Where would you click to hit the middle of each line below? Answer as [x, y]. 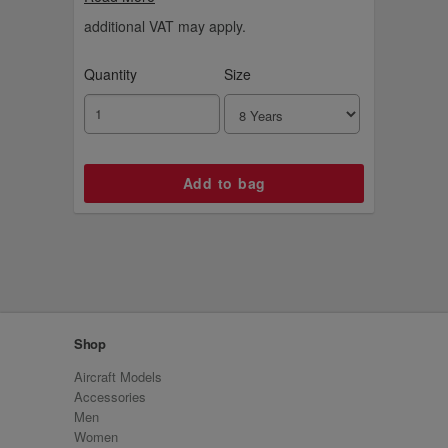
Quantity [110, 73]
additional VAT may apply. [165, 25]
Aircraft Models [118, 376]
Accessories [110, 396]
